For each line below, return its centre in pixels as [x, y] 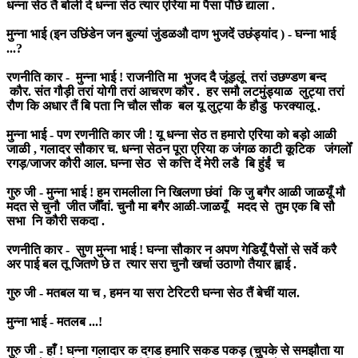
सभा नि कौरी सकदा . [56, 221]
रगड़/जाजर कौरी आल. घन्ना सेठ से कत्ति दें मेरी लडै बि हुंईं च [147, 163]
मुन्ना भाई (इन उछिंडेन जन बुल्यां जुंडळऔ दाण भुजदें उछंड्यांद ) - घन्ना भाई [171, 34]
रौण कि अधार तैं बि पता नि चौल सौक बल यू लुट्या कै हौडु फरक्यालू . [163, 105]
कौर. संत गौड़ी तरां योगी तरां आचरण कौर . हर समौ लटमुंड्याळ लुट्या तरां [175, 91]
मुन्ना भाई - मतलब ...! [54, 321]
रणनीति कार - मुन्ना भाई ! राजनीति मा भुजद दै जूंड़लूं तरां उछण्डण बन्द [168, 77]
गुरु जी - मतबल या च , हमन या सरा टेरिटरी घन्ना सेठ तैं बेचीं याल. [153, 292]
